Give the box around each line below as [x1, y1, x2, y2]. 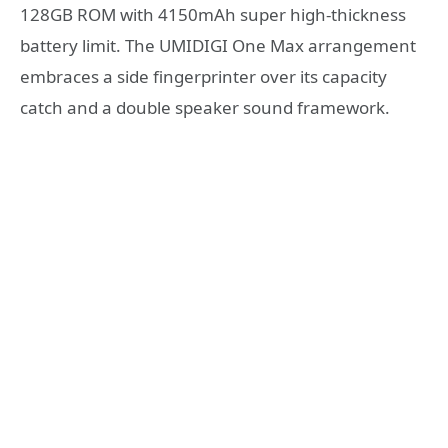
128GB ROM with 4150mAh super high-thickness [20, 3, 406, 27]
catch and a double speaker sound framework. [20, 96, 390, 120]
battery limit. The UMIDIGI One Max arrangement [20, 34, 416, 58]
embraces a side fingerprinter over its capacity [20, 65, 387, 89]
